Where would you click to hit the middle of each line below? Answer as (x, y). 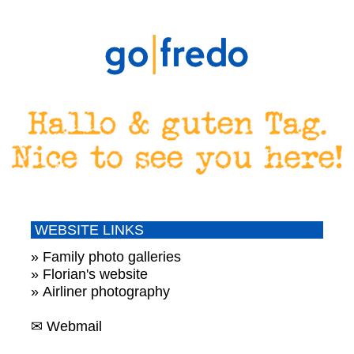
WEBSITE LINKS (88, 230)
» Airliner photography (101, 292)
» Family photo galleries (106, 257)
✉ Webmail (67, 327)
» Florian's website (90, 275)
